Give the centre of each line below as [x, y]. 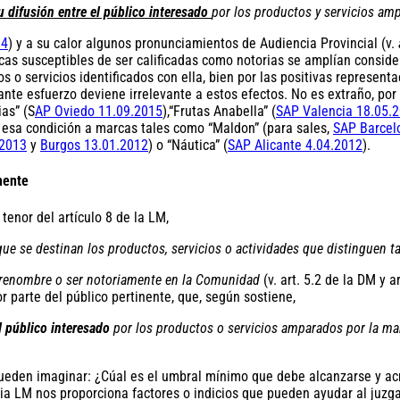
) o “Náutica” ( [188, 146]
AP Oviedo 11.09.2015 [99, 112]
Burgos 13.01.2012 [94, 146]
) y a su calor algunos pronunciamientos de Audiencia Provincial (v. [203, 44]
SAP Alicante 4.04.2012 [295, 146]
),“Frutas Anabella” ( [219, 112]
